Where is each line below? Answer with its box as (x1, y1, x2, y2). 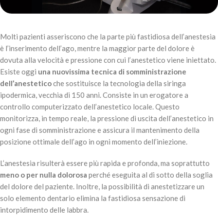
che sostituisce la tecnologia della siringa (52, 79, 186, 88)
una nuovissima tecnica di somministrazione (38, 67, 186, 76)
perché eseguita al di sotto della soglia (87, 170, 213, 180)
